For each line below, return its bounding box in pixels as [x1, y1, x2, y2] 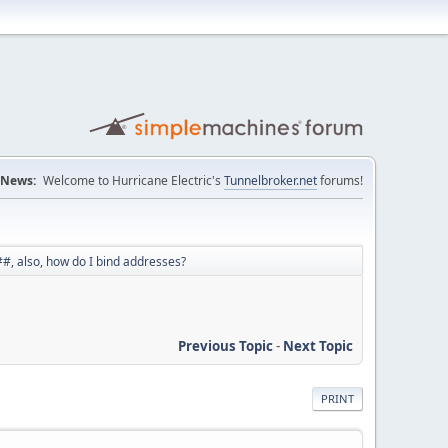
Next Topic [283, 336, 353, 355]
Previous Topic [178, 336, 273, 355]
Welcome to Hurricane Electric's [43, 172, 224, 189]
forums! [317, 172, 363, 189]
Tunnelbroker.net [224, 172, 317, 189]
